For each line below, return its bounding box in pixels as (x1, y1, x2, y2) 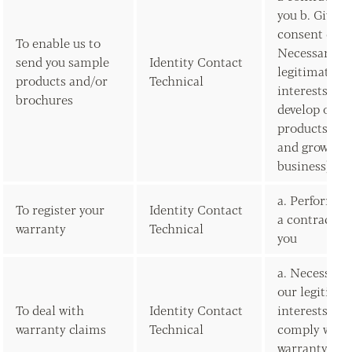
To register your (16, 200, 104, 218)
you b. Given (277, 5, 346, 24)
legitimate (277, 62, 335, 80)
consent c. (277, 24, 335, 42)
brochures (16, 90, 73, 108)
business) (277, 156, 329, 174)
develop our (277, 100, 343, 118)
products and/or (16, 71, 108, 90)
